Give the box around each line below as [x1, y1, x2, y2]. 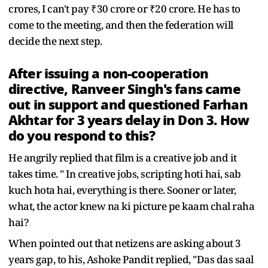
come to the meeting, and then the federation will [8, 17, 233, 32]
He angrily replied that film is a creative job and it [8, 150, 237, 165]
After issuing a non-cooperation [8, 63, 208, 84]
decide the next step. [8, 33, 102, 48]
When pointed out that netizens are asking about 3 [8, 236, 241, 250]
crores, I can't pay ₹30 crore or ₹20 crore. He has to [8, 1, 240, 16]
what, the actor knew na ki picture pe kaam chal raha [8, 199, 254, 213]
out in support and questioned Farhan [8, 94, 248, 115]
